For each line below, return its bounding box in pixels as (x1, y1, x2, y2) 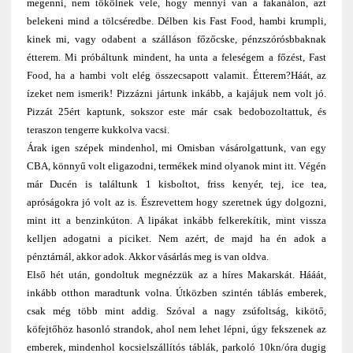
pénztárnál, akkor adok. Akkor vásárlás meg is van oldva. (26, 251, 269, 263)
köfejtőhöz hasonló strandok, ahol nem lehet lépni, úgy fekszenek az (26, 323, 327, 336)
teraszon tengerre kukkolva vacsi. (26, 124, 169, 136)
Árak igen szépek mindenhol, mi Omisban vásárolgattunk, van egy (26, 142, 327, 154)
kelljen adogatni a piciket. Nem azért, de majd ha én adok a (26, 232, 327, 245)
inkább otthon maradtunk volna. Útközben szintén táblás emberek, (26, 287, 327, 299)
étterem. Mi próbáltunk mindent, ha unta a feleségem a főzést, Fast (26, 51, 327, 64)
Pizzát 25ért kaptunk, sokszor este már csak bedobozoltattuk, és (26, 106, 327, 118)
